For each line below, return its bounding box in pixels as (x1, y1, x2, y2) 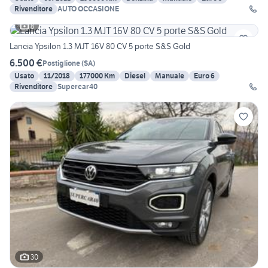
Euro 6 (194, 71, 215, 81)
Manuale (155, 71, 184, 81)
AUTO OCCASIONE (57, 4, 119, 14)
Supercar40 (57, 82, 98, 92)
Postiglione (42, 58, 80, 68)
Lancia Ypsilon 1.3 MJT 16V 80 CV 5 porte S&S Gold (10, 41, 190, 52)
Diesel (124, 71, 145, 81)
